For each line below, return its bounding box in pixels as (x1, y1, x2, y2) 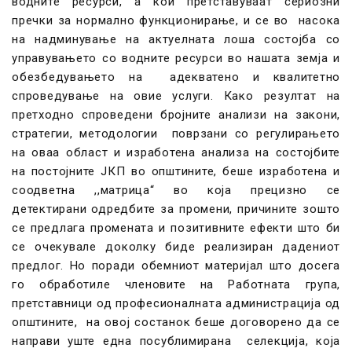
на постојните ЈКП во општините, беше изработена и (12, 164, 340, 178)
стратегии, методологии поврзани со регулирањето (12, 126, 340, 141)
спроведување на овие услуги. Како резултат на (12, 89, 340, 103)
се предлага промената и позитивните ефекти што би (12, 221, 340, 235)
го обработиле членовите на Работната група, (12, 277, 340, 291)
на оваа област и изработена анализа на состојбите (12, 145, 340, 159)
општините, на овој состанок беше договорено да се (12, 315, 340, 329)
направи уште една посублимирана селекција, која (12, 334, 340, 348)
